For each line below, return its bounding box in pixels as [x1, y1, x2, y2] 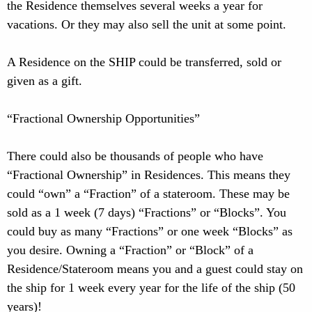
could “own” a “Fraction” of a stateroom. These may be [7, 187, 290, 201]
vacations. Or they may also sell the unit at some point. [7, 17, 286, 31]
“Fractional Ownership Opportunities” [7, 111, 200, 125]
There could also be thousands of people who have [7, 149, 263, 163]
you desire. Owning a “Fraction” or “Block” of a [7, 243, 253, 257]
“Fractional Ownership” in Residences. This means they [7, 168, 290, 182]
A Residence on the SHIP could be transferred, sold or [7, 55, 281, 69]
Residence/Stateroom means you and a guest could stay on [7, 262, 303, 276]
